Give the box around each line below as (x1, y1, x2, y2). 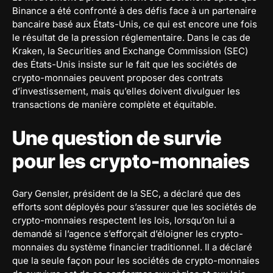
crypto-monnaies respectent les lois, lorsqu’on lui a (12, 214, 235, 226)
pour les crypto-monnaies (12, 149, 250, 173)
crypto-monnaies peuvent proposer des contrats (12, 71, 223, 83)
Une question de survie (12, 126, 221, 150)
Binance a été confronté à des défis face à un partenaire (12, 4, 257, 16)
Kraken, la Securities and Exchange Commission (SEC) (12, 44, 248, 57)
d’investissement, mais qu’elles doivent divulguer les (12, 85, 240, 97)
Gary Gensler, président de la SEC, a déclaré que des (12, 187, 241, 199)
